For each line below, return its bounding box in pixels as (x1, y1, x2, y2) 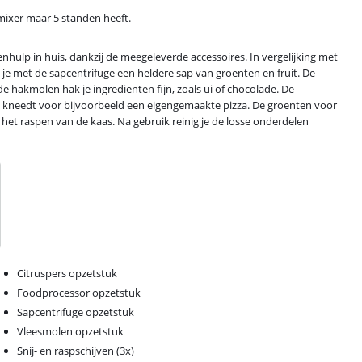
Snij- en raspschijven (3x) (17, 343, 135, 358)
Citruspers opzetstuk (17, 265, 118, 280)
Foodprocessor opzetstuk (17, 284, 141, 300)
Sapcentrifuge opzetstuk (17, 304, 135, 319)
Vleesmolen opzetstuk (17, 323, 124, 339)
